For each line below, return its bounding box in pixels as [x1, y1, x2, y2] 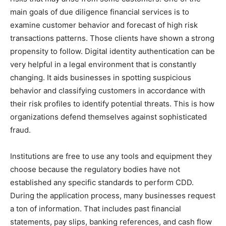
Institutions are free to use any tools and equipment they [10, 151, 212, 161]
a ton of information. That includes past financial [10, 204, 181, 214]
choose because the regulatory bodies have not [10, 164, 180, 175]
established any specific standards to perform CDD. [10, 178, 194, 188]
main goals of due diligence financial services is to [10, 7, 189, 17]
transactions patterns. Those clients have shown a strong [10, 33, 214, 43]
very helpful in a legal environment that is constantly [10, 60, 196, 70]
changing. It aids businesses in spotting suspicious [10, 73, 191, 83]
